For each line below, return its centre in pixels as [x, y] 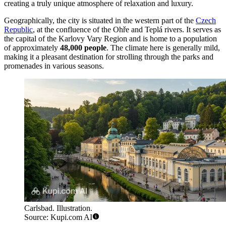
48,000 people [83, 47]
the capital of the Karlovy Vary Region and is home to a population [110, 38]
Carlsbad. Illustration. [58, 208]
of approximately [32, 47]
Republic [18, 29]
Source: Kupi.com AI [58, 217]
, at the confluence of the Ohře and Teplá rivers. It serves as [127, 29]
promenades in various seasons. [54, 66]
